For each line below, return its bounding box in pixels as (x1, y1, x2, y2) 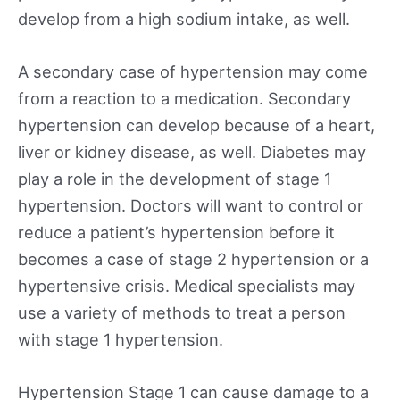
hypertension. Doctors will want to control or (18, 195, 363, 215)
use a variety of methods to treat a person (18, 302, 346, 322)
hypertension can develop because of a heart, (18, 114, 375, 135)
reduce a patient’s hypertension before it (18, 221, 335, 242)
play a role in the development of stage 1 (18, 168, 331, 188)
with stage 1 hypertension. (18, 329, 223, 349)
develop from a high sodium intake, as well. (18, 8, 350, 29)
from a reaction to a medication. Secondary (18, 87, 351, 108)
